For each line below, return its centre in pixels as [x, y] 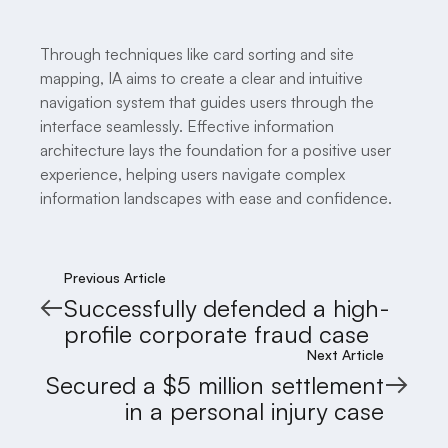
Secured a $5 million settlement [214, 384]
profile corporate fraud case [216, 333]
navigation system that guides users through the [207, 101]
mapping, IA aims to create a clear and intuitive [201, 77]
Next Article [345, 354]
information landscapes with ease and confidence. [216, 197]
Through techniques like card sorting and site [197, 53]
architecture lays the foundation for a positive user [215, 149]
